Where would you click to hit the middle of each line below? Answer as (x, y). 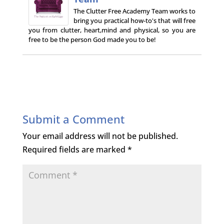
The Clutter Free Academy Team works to (134, 11)
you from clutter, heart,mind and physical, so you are (112, 30)
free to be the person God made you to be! (92, 39)
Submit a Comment (73, 119)
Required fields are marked (75, 149)
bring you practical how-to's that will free (134, 20)
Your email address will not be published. (100, 136)
